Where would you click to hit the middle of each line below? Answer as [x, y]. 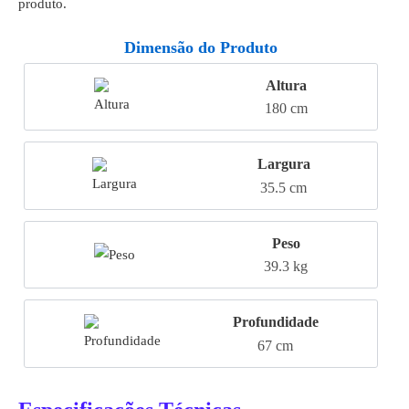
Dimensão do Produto [201, 47]
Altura [286, 85]
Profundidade [275, 322]
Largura [283, 164]
